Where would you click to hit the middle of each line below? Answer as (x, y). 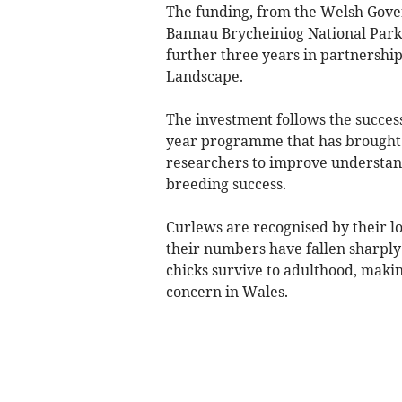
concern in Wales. (227, 291)
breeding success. (226, 184)
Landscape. (204, 76)
